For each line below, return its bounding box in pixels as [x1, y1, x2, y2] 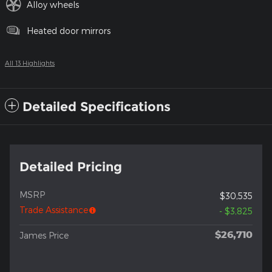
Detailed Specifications [22, 99, 171, 115]
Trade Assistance [19, 205, 88, 216]
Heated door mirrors [27, 25, 110, 36]
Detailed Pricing [19, 159, 122, 175]
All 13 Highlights [5, 59, 55, 67]
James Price [19, 230, 69, 241]
